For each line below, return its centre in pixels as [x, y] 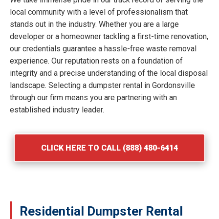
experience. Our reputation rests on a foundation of [96, 61]
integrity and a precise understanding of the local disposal [109, 73]
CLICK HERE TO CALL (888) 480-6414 [109, 148]
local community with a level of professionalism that [99, 12]
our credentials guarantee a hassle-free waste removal [103, 48]
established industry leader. [57, 109]
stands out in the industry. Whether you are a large [94, 24]
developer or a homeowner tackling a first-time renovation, [109, 36]
